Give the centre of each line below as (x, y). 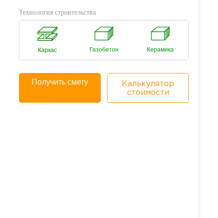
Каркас (48, 50)
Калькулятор (148, 84)
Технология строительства (57, 12)
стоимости (148, 93)
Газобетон (104, 50)
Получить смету (60, 82)
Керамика (160, 50)
